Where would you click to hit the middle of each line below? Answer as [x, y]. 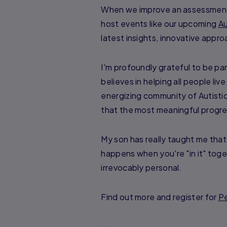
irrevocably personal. [141, 167]
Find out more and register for [160, 197]
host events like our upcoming [160, 23]
